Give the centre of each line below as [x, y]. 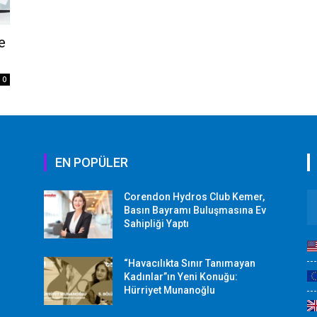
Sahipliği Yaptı [157, 223]
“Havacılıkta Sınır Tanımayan [190, 263]
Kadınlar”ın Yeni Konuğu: [181, 276]
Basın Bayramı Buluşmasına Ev [195, 210]
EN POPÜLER [92, 162]
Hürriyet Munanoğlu [170, 290]
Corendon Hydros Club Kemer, [195, 196]
